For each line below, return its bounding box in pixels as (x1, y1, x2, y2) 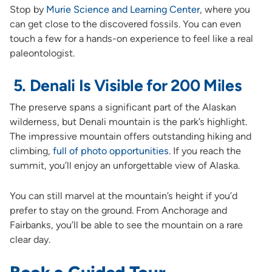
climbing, (9, 144, 53, 157)
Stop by (9, 3, 46, 15)
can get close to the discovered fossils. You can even (9, 18, 241, 30)
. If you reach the (168, 144, 241, 157)
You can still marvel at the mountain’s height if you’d (9, 189, 237, 202)
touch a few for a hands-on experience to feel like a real (9, 32, 253, 44)
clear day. (9, 233, 50, 245)
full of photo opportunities (52, 144, 169, 157)
